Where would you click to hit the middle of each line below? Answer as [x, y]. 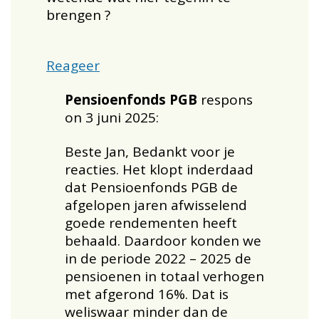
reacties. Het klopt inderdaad [159, 169]
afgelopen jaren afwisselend [156, 205]
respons [225, 99]
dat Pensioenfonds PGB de [152, 187]
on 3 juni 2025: [112, 117]
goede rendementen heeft [151, 223]
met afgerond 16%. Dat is [147, 294]
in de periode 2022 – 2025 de [158, 258]
